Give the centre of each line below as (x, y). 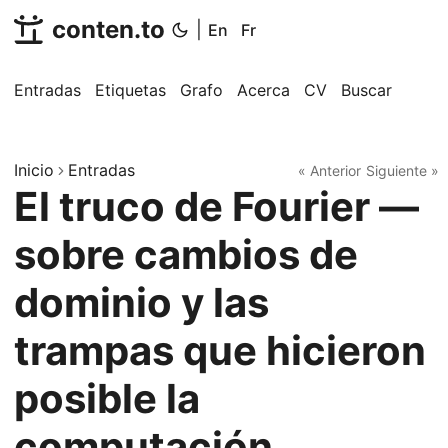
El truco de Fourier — (216, 206)
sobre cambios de (186, 254)
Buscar (366, 90)
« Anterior (329, 170)
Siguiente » (402, 170)
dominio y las (141, 302)
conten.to (108, 29)
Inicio (34, 170)
